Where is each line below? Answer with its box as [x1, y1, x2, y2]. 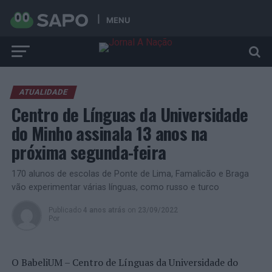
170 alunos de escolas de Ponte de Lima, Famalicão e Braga [11, 169, 249, 179]
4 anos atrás [83, 206, 126, 214]
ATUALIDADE [18, 87, 69, 97]
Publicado [48, 206, 81, 214]
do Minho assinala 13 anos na [11, 120, 208, 146]
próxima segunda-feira [11, 139, 166, 165]
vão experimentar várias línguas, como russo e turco [11, 182, 219, 192]
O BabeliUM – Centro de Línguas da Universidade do [11, 256, 238, 269]
